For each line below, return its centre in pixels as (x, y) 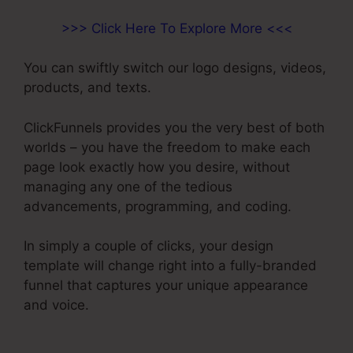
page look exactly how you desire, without (157, 167)
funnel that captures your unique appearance (166, 286)
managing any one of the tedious (128, 186)
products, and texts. (87, 88)
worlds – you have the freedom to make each (167, 147)
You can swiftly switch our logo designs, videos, (175, 68)
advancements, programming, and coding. (158, 206)
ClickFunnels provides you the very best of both (174, 127)
